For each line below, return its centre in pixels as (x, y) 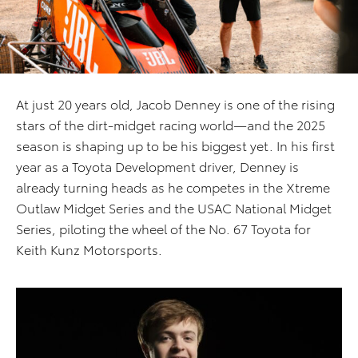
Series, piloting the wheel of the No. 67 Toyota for (163, 229)
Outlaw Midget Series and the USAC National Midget (174, 208)
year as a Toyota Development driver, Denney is (157, 166)
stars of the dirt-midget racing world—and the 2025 (171, 125)
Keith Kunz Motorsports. (89, 249)
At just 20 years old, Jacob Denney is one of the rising (175, 104)
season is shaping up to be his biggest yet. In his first (175, 145)
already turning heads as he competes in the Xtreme (173, 187)
